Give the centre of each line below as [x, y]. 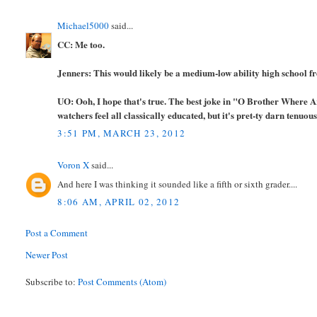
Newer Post [47, 255]
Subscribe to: [52, 282]
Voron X [74, 165]
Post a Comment [57, 233]
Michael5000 [83, 26]
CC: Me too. [81, 44]
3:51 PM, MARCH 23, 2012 [122, 133]
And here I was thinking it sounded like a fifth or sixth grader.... [178, 184]
